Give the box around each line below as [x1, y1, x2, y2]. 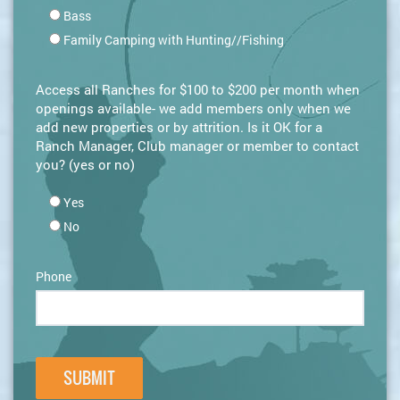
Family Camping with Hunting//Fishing [63, 31, 284, 49]
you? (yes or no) [36, 155, 135, 174]
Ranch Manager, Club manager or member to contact [36, 137, 359, 155]
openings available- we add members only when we [36, 99, 351, 118]
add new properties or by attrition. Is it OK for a [36, 118, 322, 137]
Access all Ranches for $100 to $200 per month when [36, 80, 360, 99]
